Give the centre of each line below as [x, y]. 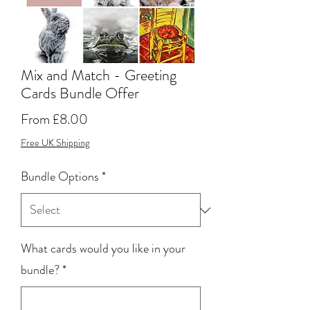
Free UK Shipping [55, 143]
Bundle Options [60, 176]
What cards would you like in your [103, 248]
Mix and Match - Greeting [99, 75]
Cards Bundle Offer [80, 93]
